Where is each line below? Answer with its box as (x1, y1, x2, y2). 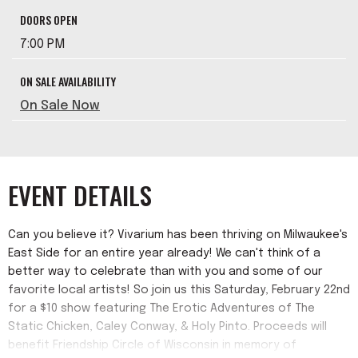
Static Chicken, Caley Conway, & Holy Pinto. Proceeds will (8, 321, 327, 332)
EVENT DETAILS (8, 177, 152, 213)
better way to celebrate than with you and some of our (8, 266, 323, 277)
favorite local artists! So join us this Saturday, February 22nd (8, 284, 350, 296)
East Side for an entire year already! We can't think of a (8, 248, 320, 259)
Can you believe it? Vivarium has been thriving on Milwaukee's (8, 229, 348, 241)
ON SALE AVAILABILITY (20, 73, 116, 89)
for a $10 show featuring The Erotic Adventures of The (8, 303, 315, 314)
